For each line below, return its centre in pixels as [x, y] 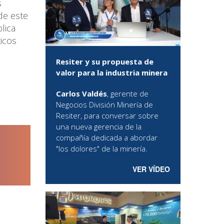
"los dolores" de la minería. [102, 148]
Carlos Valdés [81, 93]
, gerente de [128, 93]
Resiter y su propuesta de [105, 61]
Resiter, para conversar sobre [107, 115]
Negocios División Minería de [104, 104]
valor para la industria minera [112, 72]
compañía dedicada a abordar [107, 137]
